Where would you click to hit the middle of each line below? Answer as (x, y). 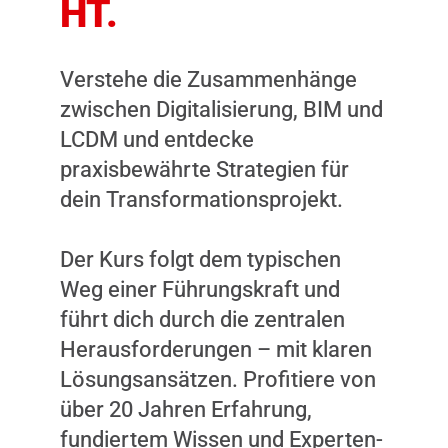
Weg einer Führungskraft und (200, 290)
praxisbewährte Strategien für (204, 170)
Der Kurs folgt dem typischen (200, 260)
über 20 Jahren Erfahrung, (186, 410)
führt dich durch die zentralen (202, 320)
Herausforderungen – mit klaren (216, 350)
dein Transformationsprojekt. (201, 200)
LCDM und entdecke (157, 140)
